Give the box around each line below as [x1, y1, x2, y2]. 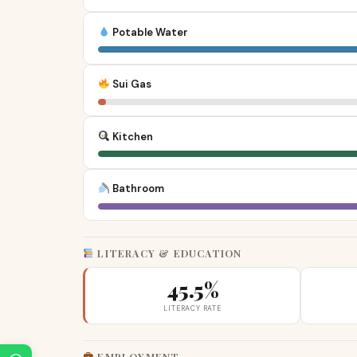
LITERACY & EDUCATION [94, 246, 242, 261]
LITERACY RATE [163, 303, 222, 313]
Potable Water [109, 25, 188, 39]
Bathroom [109, 182, 164, 196]
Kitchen [109, 129, 153, 143]
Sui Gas [109, 77, 151, 92]
